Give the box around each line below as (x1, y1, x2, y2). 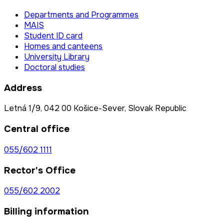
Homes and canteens (24, 41, 102, 52)
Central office (4, 123, 69, 135)
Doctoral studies (24, 62, 85, 73)
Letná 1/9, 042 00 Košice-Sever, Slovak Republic (4, 103, 186, 114)
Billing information (4, 205, 89, 218)
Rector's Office (4, 164, 75, 176)
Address (4, 81, 42, 94)
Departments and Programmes (24, 9, 138, 20)
